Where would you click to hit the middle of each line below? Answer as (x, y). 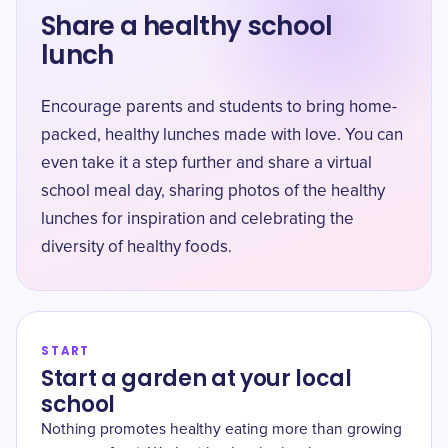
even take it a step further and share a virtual (206, 163)
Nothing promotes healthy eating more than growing (221, 429)
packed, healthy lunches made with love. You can (222, 135)
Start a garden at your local (196, 378)
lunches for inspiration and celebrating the (197, 219)
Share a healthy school (187, 26)
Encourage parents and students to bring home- (219, 107)
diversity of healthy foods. (136, 247)
